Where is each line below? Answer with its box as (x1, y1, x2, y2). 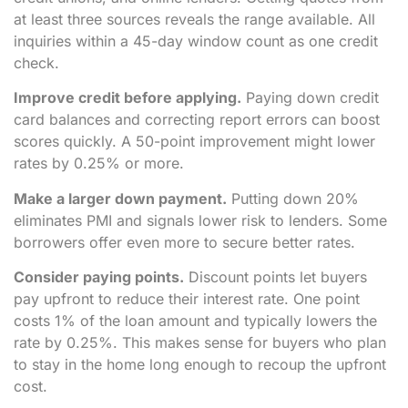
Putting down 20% (227, 189, 359, 208)
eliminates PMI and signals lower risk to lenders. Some (14, 210, 387, 229)
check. (14, 53, 59, 72)
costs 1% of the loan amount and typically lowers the (14, 311, 377, 330)
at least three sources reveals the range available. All (14, 9, 375, 28)
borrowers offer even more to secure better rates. (14, 232, 355, 251)
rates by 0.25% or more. (14, 154, 184, 173)
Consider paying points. (14, 267, 184, 286)
